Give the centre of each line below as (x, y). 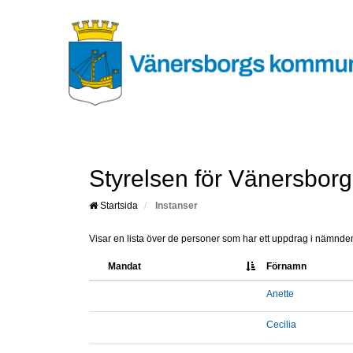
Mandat (124, 267)
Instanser (176, 206)
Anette (280, 294)
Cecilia (281, 325)
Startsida (118, 206)
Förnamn (286, 267)
